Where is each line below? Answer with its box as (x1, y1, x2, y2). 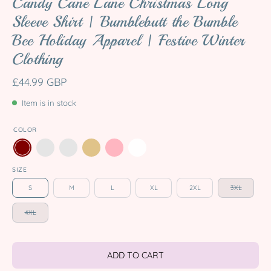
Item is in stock (22, 98, 76, 108)
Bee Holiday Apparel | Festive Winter (12, 31, 246, 50)
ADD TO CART (107, 250, 164, 261)
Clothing (12, 50, 64, 69)
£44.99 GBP (12, 75, 67, 88)
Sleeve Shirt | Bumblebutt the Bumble (12, 12, 238, 31)
